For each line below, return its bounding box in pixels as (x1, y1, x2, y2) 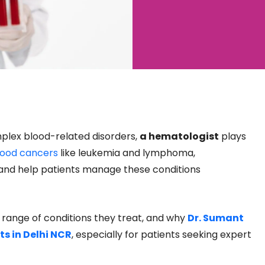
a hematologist (140, 130, 219, 143)
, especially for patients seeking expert (72, 227, 251, 241)
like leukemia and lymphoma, (58, 146, 195, 160)
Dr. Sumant (188, 211, 244, 225)
